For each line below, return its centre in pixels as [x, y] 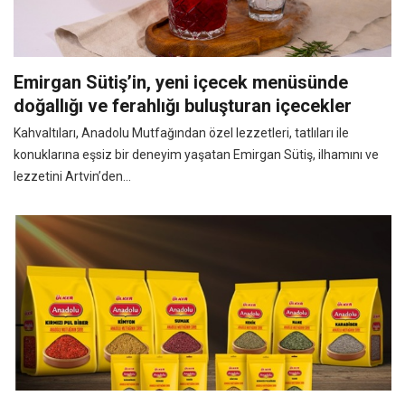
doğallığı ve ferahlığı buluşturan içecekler [183, 105]
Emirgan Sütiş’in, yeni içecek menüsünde [181, 82]
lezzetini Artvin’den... [72, 176]
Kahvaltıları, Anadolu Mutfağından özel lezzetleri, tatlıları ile [181, 132]
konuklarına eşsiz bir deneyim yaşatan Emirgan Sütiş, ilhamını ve [196, 154]
